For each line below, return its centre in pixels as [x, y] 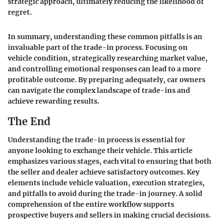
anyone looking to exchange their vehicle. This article [100, 151]
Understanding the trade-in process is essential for [97, 140]
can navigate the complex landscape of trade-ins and [99, 90]
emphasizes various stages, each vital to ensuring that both [109, 162]
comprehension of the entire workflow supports [91, 205]
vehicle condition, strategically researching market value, [108, 58]
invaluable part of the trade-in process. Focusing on [98, 47]
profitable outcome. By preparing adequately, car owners [107, 79]
